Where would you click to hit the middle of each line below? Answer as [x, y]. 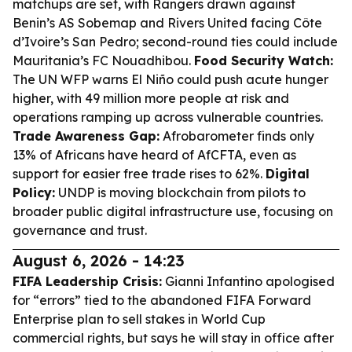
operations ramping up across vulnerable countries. [168, 117]
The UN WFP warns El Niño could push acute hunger [170, 79]
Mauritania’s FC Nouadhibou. [103, 60]
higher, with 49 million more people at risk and [151, 98]
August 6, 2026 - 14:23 [99, 260]
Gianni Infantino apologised [248, 281]
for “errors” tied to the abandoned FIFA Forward [162, 300]
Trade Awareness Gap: [86, 136]
